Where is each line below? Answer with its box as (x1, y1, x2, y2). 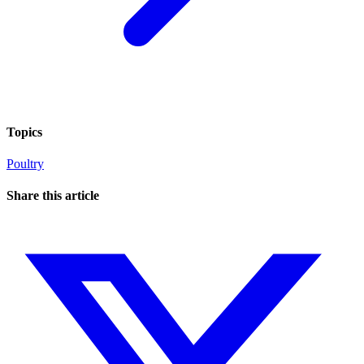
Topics (6, 124, 42, 139)
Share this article (6, 188, 99, 203)
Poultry (6, 157, 44, 171)
